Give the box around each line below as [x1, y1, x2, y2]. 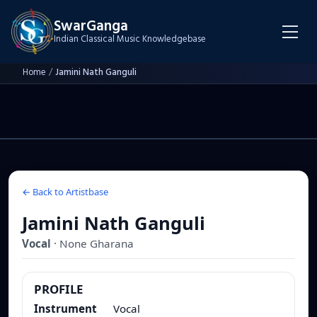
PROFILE [34, 281, 83, 298]
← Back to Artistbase [22, 185, 108, 199]
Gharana [87, 236, 134, 251]
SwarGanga [54, 15, 128, 38]
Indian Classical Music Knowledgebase [54, 32, 206, 47]
